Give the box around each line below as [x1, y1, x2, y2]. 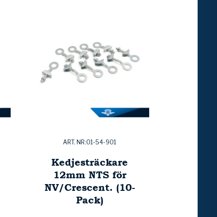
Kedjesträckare [51, 155, 128, 170]
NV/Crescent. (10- [44, 180, 135, 195]
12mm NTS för [53, 168, 126, 182]
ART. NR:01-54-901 [63, 139, 116, 146]
